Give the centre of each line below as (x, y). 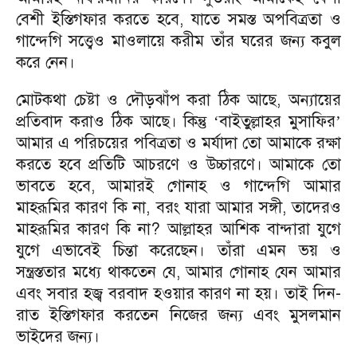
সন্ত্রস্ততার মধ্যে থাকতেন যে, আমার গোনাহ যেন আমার (178, 272)
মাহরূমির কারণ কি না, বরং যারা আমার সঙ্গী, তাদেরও (178, 208)
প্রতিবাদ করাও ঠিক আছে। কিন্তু (115, 122)
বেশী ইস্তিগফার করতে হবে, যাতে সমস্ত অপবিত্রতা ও (178, 20)
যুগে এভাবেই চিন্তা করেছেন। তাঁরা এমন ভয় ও (178, 251)
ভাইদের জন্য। (58, 337)
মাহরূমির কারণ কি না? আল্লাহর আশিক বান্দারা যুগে (178, 229)
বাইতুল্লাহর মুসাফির (278, 122)
